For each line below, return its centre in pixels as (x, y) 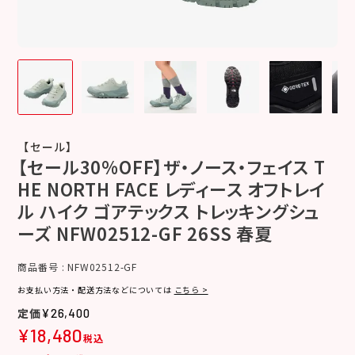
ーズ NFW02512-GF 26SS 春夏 (145, 233)
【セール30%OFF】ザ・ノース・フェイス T (172, 167)
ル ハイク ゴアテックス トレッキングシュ (169, 211)
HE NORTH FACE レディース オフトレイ (171, 189)
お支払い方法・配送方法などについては (96, 290)
